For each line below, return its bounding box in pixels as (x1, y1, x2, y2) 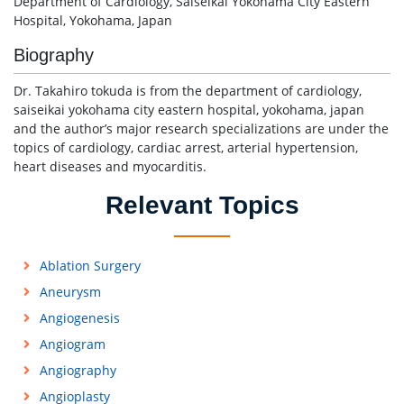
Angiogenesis (39, 309, 120, 326)
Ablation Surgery (39, 257, 141, 274)
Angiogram (39, 335, 106, 353)
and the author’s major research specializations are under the (14, 120, 389, 137)
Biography (14, 45, 94, 65)
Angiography (39, 362, 116, 379)
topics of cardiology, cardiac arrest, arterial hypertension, (14, 139, 358, 156)
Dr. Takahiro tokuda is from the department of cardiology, (14, 82, 362, 99)
